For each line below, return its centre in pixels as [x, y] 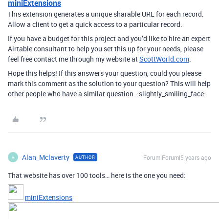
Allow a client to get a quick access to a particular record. [95, 24]
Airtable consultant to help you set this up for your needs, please [106, 49]
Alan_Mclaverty [46, 157]
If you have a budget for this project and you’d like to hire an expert [109, 38]
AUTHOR [85, 157]
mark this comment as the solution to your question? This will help [109, 83]
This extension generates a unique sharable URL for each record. [106, 14]
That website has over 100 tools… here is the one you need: [97, 175]
